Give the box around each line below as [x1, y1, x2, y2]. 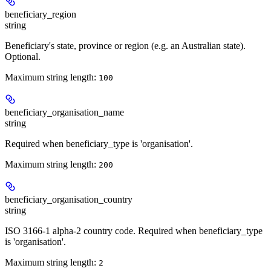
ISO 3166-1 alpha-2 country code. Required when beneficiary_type [5, 226, 263, 237]
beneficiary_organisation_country [5, 194, 132, 205]
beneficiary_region [5, 9, 76, 20]
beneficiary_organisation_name [5, 107, 124, 118]
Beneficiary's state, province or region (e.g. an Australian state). [5, 41, 246, 51]
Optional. [5, 51, 41, 62]
